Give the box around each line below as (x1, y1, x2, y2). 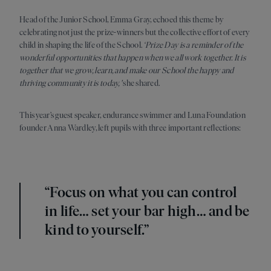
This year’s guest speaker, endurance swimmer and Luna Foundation (19, 110, 246, 121)
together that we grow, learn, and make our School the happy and (19, 65, 234, 76)
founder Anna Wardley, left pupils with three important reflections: (19, 123, 241, 134)
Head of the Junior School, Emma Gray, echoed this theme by (19, 15, 224, 25)
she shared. (121, 78, 161, 89)
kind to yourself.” (45, 220, 149, 239)
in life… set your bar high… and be (45, 201, 250, 220)
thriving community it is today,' (19, 78, 122, 89)
